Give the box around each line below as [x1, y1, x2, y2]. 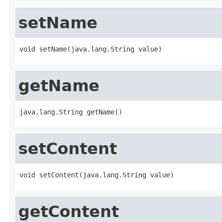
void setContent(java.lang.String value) [19, 170, 174, 179]
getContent [18, 202, 119, 221]
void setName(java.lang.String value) [19, 45, 162, 53]
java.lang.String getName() [19, 108, 122, 116]
